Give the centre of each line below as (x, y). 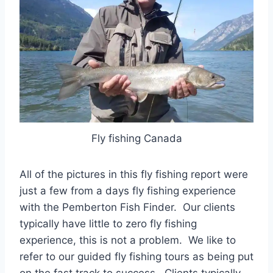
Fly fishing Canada (136, 139)
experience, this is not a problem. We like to (128, 240)
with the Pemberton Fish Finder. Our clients (127, 207)
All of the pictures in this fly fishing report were (134, 175)
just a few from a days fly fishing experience (128, 191)
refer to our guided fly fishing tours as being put (136, 257)
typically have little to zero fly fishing (108, 224)
